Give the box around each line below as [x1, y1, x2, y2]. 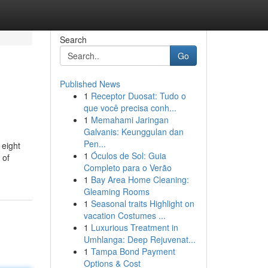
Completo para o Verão [83, 162, 172, 173]
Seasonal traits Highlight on [90, 197, 194, 209]
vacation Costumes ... [83, 209, 166, 221]
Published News [59, 78, 120, 90]
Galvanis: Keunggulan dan [83, 126, 184, 138]
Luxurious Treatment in [90, 221, 178, 233]
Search [59, 33, 87, 45]
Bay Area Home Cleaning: [90, 173, 189, 185]
